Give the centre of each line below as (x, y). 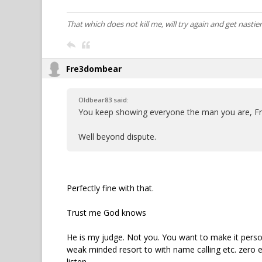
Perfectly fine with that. (110, 188)
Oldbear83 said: (104, 100)
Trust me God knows (106, 213)
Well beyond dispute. (117, 137)
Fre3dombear (94, 69)
